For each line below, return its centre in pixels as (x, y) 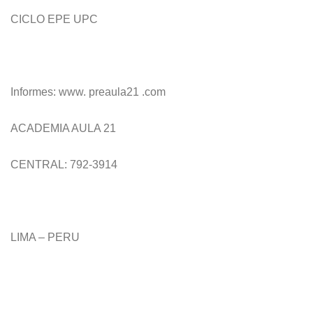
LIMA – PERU (45, 237)
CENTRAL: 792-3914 (64, 165)
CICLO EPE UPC (54, 19)
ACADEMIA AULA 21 (63, 128)
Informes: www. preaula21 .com (88, 92)
